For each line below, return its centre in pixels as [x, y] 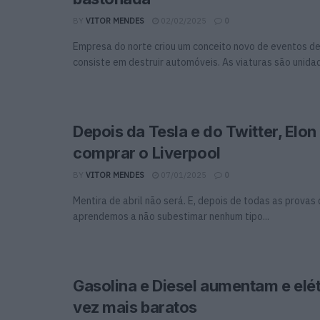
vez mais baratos [135, 307]
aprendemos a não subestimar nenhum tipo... [171, 216]
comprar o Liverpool [147, 152]
